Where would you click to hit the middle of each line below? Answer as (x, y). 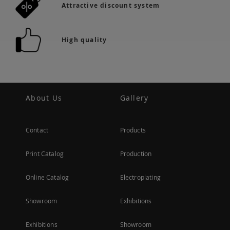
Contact (37, 130)
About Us (44, 98)
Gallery (134, 98)
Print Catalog (45, 154)
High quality (84, 40)
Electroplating (140, 177)
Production (136, 154)
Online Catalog (47, 177)
